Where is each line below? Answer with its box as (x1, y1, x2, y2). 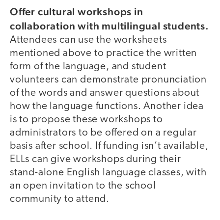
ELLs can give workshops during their (10, 154, 181, 165)
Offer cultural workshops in (10, 5, 143, 18)
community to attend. (10, 193, 110, 204)
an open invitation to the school (10, 180, 156, 191)
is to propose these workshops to (10, 114, 165, 125)
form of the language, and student (10, 61, 166, 72)
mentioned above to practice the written (10, 48, 197, 58)
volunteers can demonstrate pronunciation (10, 74, 207, 85)
